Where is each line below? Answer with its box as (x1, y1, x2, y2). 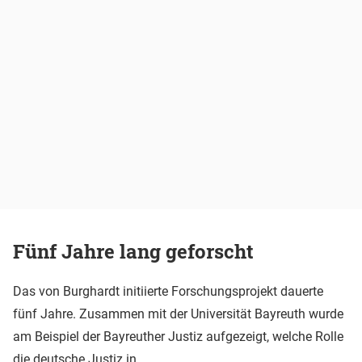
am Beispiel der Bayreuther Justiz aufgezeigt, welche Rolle (13, 328, 343, 344)
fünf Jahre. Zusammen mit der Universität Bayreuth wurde (13, 305, 343, 322)
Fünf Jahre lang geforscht (13, 238, 254, 265)
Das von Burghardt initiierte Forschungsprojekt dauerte (13, 283, 323, 299)
